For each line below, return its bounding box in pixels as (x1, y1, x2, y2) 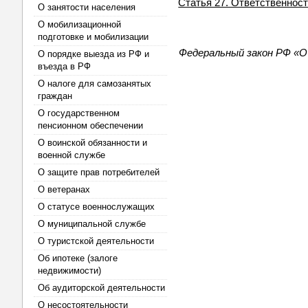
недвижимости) (38, 265, 101, 276)
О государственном (38, 108, 120, 118)
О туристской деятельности (38, 236, 154, 246)
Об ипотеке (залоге (38, 253, 118, 263)
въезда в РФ (38, 61, 91, 71)
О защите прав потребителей (38, 167, 159, 177)
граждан (38, 91, 72, 101)
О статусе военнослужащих (38, 201, 155, 212)
